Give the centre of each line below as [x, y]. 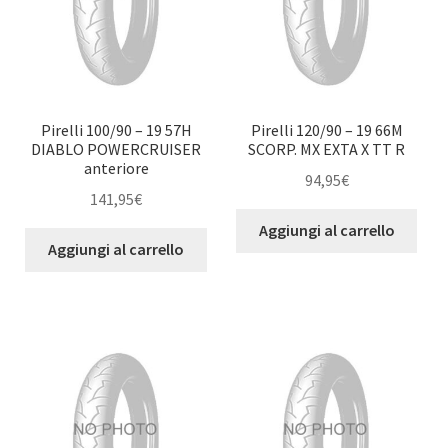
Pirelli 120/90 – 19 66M [326, 129]
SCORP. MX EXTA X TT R [327, 148]
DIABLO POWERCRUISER [116, 148]
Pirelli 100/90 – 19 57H [116, 129]
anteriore [116, 167]
